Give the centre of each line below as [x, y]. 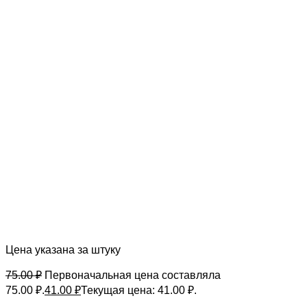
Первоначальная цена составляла [133, 275]
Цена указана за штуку [63, 250]
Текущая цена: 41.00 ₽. [139, 290]
